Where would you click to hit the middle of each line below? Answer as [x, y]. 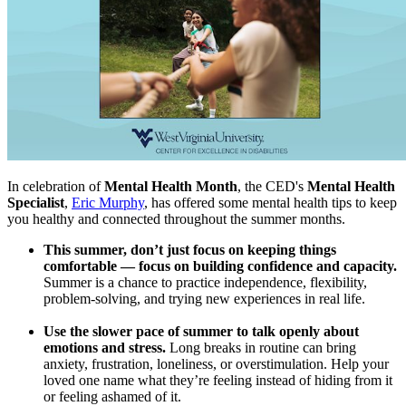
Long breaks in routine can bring [261, 348]
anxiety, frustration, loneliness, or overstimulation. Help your [216, 364]
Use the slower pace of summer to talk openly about [201, 332]
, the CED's [272, 187]
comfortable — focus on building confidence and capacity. [220, 266]
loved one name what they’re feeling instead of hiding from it [218, 381]
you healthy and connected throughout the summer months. [176, 219]
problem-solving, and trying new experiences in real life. [204, 299]
